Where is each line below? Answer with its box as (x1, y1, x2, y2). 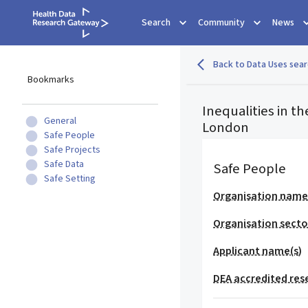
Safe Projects (44, 143, 100, 157)
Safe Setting (44, 172, 96, 186)
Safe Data (44, 157, 84, 171)
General (44, 114, 76, 128)
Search (142, 16, 170, 30)
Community (198, 16, 245, 30)
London (202, 118, 250, 137)
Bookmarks (27, 73, 74, 87)
